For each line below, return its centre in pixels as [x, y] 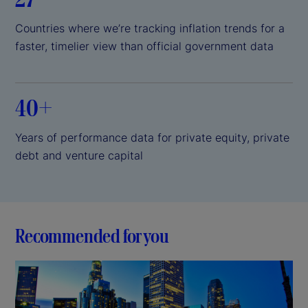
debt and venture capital [79, 155]
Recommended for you [92, 235]
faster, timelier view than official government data [144, 46]
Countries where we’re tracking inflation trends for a [150, 29]
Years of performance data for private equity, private [152, 137]
